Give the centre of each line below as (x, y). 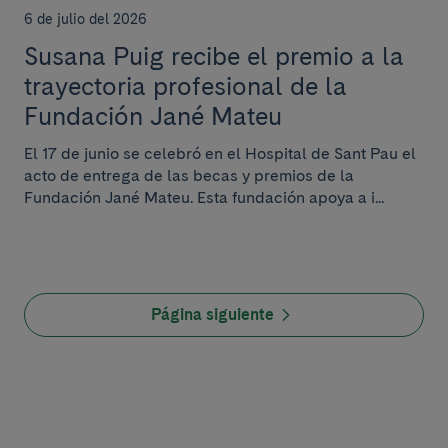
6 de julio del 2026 (85, 19)
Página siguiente (212, 314)
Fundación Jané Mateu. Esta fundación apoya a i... (204, 197)
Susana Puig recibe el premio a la (214, 56)
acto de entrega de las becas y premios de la (189, 175)
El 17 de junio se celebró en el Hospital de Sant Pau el (220, 153)
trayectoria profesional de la (185, 86)
